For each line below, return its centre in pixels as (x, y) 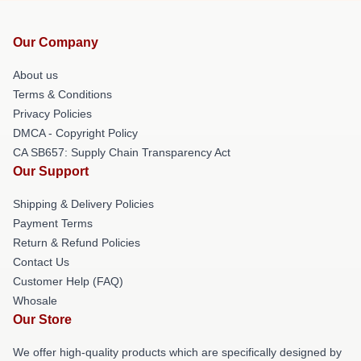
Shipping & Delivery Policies (83, 204)
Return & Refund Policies (77, 243)
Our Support (51, 171)
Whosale (35, 301)
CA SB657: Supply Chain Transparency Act (122, 152)
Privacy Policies (52, 114)
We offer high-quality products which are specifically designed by (177, 352)
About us (35, 75)
